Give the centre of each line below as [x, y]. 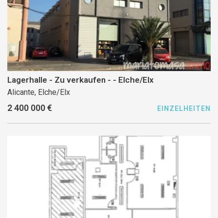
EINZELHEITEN [184, 108]
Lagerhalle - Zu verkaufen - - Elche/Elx [133, 80]
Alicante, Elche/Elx [39, 92]
